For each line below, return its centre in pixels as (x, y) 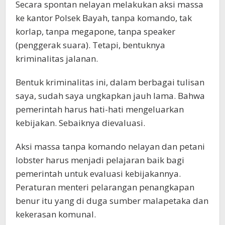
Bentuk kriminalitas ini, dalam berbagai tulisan (110, 82)
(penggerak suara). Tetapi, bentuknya (90, 45)
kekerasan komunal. (56, 214)
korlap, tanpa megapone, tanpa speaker (95, 32)
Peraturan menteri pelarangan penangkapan (105, 187)
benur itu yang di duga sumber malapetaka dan (112, 201)
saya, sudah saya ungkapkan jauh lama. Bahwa (110, 96)
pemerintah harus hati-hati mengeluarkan (100, 109)
